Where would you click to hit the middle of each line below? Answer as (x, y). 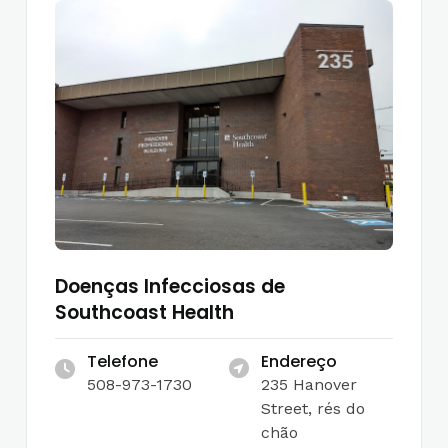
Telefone (122, 361)
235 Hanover (309, 384)
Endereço (299, 361)
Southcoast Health (144, 312)
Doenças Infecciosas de (170, 286)
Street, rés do (313, 408)
